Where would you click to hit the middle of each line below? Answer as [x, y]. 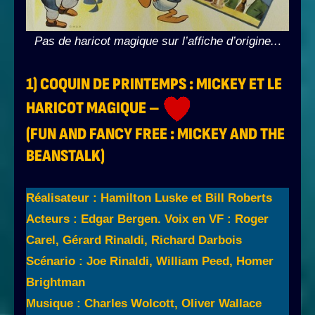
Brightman [56, 283]
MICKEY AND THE [231, 134]
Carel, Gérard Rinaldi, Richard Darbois [134, 240]
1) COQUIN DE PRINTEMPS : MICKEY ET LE [154, 84]
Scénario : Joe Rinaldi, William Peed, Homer [150, 262]
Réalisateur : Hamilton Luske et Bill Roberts [149, 198]
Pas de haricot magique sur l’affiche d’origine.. [156, 41]
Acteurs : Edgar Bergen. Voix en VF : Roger [147, 219]
